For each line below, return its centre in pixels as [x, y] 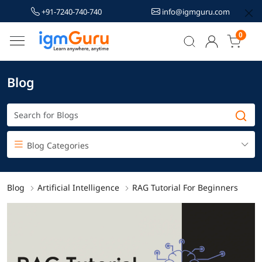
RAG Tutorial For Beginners [185, 187]
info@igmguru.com [195, 12]
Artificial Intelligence [78, 187]
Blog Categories [57, 145]
